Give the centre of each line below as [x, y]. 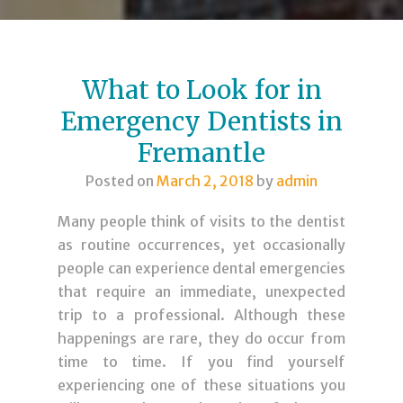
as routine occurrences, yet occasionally [201, 245]
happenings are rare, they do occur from [201, 339]
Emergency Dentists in [201, 121]
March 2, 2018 [205, 181]
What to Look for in [201, 90]
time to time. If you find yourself [201, 362]
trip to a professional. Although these [201, 315]
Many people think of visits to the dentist [201, 222]
